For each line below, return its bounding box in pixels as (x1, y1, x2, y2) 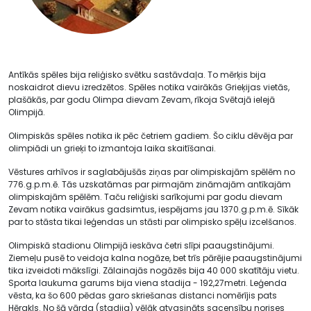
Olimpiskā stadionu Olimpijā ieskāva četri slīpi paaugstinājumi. (8, 239, 274, 251)
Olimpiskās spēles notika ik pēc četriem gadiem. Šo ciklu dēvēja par (8, 130, 293, 142)
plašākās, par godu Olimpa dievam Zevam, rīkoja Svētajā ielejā (8, 94, 275, 106)
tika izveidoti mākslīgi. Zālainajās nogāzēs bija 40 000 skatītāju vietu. (8, 264, 299, 276)
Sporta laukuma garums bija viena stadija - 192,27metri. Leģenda (8, 277, 287, 289)
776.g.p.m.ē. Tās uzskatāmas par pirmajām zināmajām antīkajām (8, 178, 291, 190)
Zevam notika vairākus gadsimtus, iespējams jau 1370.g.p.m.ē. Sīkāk (8, 203, 299, 215)
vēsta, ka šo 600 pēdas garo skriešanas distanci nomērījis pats (8, 289, 277, 301)
